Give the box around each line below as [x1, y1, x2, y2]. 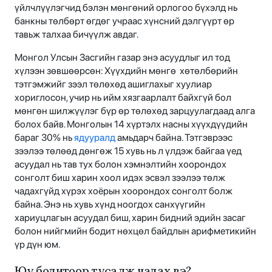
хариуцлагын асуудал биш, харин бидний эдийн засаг [15, 211, 246, 223]
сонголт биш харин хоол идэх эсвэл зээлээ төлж [15, 171, 225, 183]
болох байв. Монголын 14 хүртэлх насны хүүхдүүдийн [15, 118, 248, 130]
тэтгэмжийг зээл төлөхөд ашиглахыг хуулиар [15, 78, 212, 90]
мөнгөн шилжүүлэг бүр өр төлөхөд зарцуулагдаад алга [15, 104, 255, 117]
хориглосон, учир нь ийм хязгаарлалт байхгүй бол [15, 91, 231, 103]
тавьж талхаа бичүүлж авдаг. [15, 28, 138, 40]
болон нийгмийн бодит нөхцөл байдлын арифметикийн [15, 225, 256, 237]
